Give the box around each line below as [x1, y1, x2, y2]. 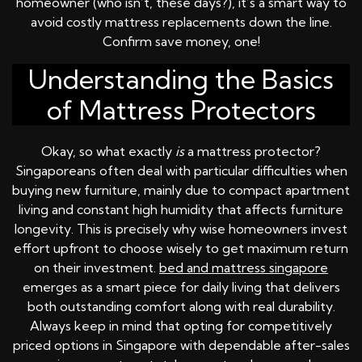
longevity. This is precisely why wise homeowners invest [15, 221, 347, 238]
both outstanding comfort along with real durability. [27, 298, 335, 315]
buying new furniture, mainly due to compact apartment [12, 182, 350, 199]
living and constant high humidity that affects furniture [19, 201, 343, 218]
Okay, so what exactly [41, 143, 175, 160]
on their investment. [34, 259, 159, 276]
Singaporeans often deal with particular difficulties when [15, 162, 347, 179]
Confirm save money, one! [102, 33, 260, 50]
